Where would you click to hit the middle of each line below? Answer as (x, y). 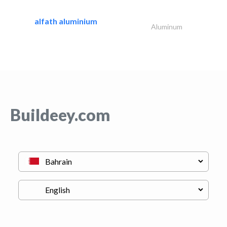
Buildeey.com (60, 115)
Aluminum (166, 26)
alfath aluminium (66, 21)
